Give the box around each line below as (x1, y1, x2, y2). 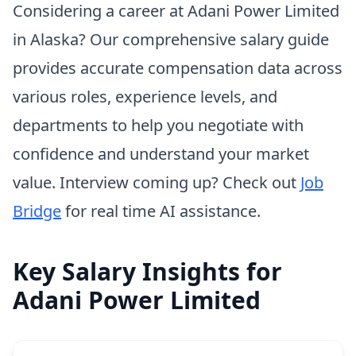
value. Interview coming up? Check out (13, 172, 300, 193)
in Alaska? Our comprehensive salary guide (13, 29, 329, 50)
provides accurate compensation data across (13, 57, 342, 79)
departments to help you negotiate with (13, 114, 304, 136)
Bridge (13, 200, 61, 222)
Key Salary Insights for (13, 255, 282, 288)
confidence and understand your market (13, 143, 309, 164)
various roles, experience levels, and (13, 86, 277, 107)
